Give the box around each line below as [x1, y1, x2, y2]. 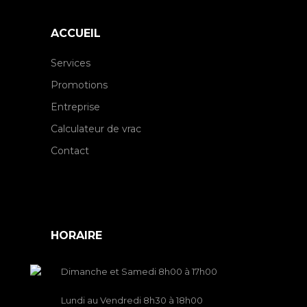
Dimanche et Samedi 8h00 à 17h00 [61, 266, 217, 278]
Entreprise [51, 101, 100, 114]
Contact [51, 145, 89, 158]
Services [51, 57, 90, 70]
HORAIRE [51, 229, 102, 243]
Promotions [51, 79, 108, 92]
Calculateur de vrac [51, 123, 141, 136]
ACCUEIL [51, 27, 101, 40]
